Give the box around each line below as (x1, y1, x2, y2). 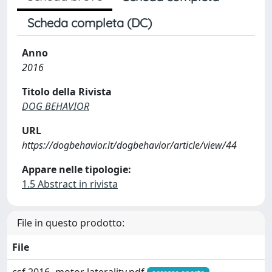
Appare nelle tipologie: (22, 162, 131, 176)
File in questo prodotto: (17, 216, 124, 229)
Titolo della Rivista (22, 84, 112, 98)
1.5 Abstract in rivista (22, 177, 118, 191)
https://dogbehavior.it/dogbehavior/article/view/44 (22, 138, 237, 152)
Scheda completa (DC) (27, 15, 152, 30)
